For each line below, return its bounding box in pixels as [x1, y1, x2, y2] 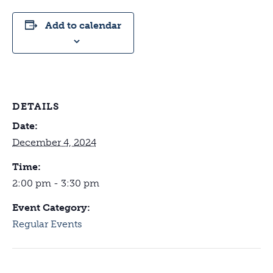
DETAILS [12, 100, 60, 112]
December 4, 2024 [12, 136, 96, 148]
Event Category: [12, 201, 90, 213]
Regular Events [12, 218, 82, 230]
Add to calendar [45, 19, 121, 31]
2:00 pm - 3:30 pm [12, 177, 99, 189]
